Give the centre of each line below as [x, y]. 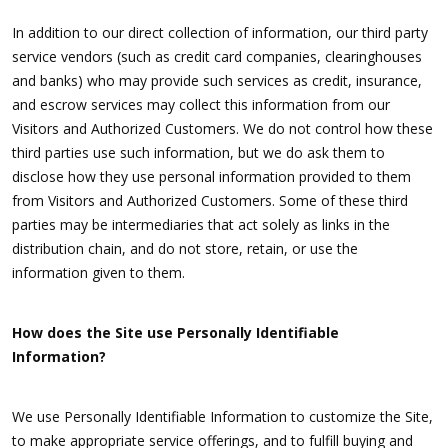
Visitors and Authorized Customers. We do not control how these [222, 129]
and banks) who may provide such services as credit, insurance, [217, 81]
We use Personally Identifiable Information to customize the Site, [222, 417]
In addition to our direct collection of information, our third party [220, 33]
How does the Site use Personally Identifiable [175, 333]
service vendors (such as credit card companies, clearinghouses [217, 57]
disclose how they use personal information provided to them [211, 177]
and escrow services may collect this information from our [201, 105]
